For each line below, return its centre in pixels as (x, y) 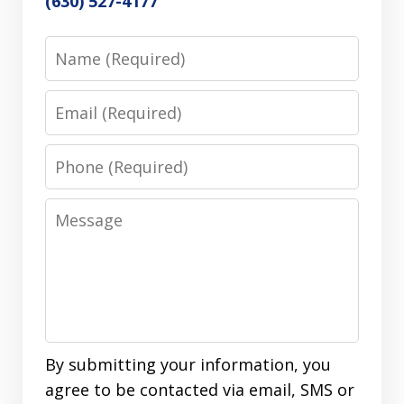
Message (80, 211)
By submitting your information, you (188, 365)
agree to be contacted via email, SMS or (200, 390)
